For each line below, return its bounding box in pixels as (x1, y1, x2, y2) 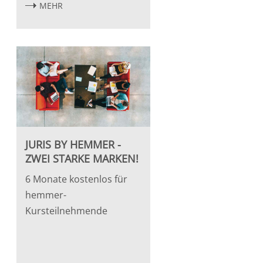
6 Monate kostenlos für (25, 172, 127, 186)
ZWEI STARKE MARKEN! (25, 151, 139, 166)
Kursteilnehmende (25, 204, 107, 217)
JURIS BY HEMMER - (25, 137, 121, 151)
